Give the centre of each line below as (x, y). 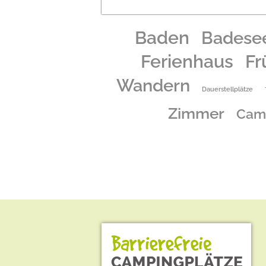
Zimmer (196, 113)
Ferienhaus (187, 61)
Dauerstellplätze (227, 89)
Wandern (153, 85)
